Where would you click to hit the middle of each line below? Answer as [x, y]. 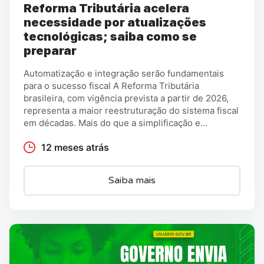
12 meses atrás [75, 147]
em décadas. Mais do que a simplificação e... [115, 123]
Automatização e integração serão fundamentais [124, 73]
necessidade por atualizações [115, 22]
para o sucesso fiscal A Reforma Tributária [111, 85]
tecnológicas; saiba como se [110, 36]
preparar [50, 50]
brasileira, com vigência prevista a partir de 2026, [126, 98]
